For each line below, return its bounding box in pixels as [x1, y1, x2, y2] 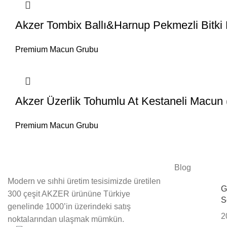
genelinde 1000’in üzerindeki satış [8, 202, 131, 211]
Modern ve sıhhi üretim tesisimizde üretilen [8, 177, 161, 185]
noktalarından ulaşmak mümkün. [8, 215, 124, 223]
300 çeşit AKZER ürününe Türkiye [8, 190, 132, 198]
